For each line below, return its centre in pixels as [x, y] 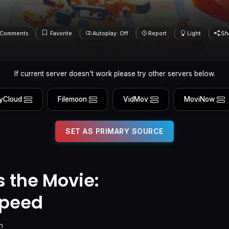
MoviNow [200, 99]
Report [158, 33]
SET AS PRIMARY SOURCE [114, 131]
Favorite [61, 33]
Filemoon [73, 99]
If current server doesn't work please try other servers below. [114, 73]
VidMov [135, 99]
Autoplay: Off [110, 33]
